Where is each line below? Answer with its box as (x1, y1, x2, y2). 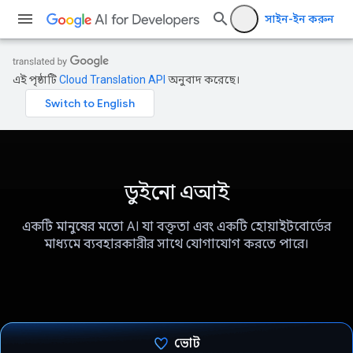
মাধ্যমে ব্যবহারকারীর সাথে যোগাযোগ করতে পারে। (44, 236, 309, 253)
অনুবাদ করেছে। (165, 73, 240, 86)
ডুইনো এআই (124, 180, 229, 205)
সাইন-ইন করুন (265, 13, 334, 25)
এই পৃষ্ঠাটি (13, 73, 59, 86)
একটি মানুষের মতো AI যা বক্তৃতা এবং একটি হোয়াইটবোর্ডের (22, 219, 331, 236)
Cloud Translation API (59, 73, 165, 86)
